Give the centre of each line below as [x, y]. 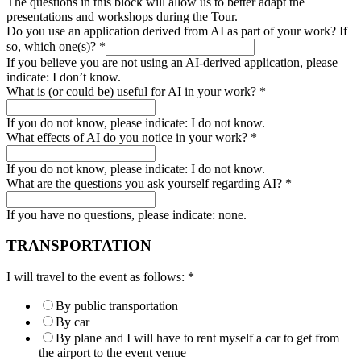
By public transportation [117, 306]
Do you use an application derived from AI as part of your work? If [177, 31]
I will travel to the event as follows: [97, 277]
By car [73, 322]
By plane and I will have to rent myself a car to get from [197, 338]
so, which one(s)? [53, 46]
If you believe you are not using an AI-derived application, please [172, 62]
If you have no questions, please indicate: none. [127, 214]
